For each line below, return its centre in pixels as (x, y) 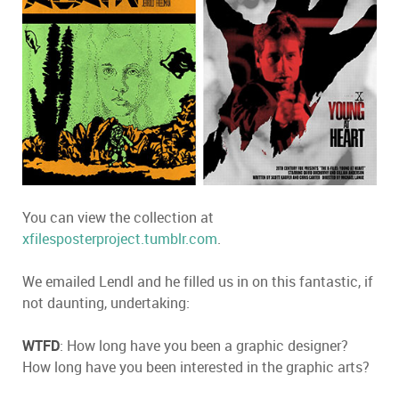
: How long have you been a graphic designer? (204, 345)
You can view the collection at (118, 217)
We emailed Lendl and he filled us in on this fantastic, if (198, 281)
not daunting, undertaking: (106, 302)
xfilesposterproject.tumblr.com (120, 238)
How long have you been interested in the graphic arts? (196, 366)
